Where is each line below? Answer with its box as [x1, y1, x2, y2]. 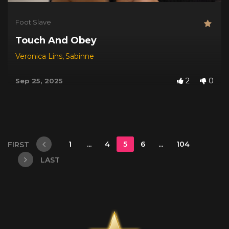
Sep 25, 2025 [15, 77, 63, 85]
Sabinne [65, 52, 94, 61]
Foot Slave [15, 18, 51, 26]
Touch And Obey [15, 35, 97, 46]
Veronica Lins [15, 52, 62, 61]
